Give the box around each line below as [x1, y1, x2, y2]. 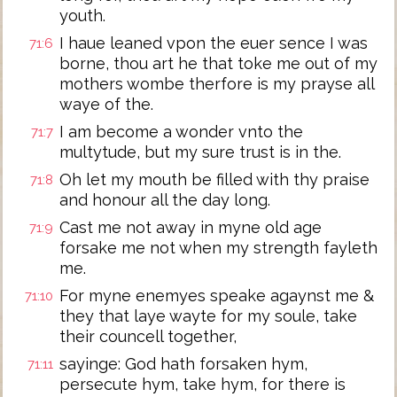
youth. [59, 6, 105, 25]
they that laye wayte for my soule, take [59, 307, 357, 325]
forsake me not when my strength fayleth [59, 238, 378, 257]
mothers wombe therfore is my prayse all [59, 74, 374, 93]
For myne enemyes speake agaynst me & [59, 286, 374, 305]
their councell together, [59, 327, 237, 346]
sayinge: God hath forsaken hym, [59, 354, 307, 373]
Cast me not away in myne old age [59, 218, 322, 237]
